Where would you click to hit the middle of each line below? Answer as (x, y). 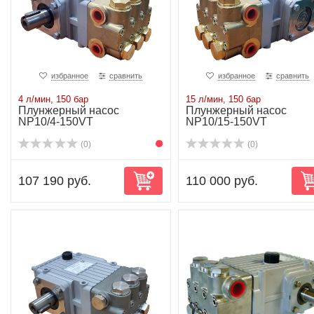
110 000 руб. (221, 181)
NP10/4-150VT (56, 122)
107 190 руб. (55, 181)
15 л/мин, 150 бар (223, 99)
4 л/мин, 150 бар (53, 99)
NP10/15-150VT (226, 122)
